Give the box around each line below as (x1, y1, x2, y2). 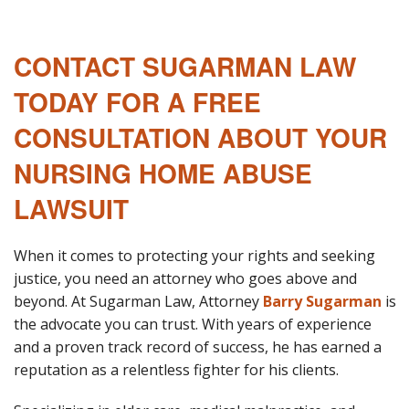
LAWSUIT (14, 189, 129, 227)
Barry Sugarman (263, 290, 382, 311)
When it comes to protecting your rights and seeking (14, 245, 375, 266)
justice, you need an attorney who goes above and (14, 267, 357, 288)
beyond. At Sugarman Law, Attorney (14, 290, 263, 311)
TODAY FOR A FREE (14, 82, 261, 121)
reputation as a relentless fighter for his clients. (14, 359, 339, 380)
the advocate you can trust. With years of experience (14, 313, 372, 334)
